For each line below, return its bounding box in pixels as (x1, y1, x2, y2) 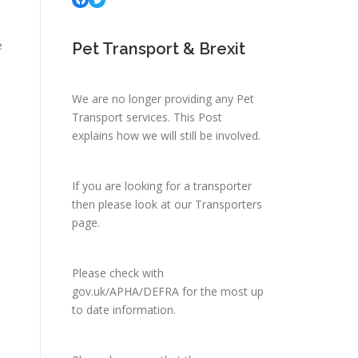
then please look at (72, 197, 174, 212)
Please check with (72, 265, 164, 280)
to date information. (72, 302, 176, 317)
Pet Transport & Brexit (72, 39, 245, 58)
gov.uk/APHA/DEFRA (72, 284, 179, 299)
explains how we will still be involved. (72, 128, 261, 143)
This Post (173, 109, 222, 125)
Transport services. (72, 109, 173, 125)
